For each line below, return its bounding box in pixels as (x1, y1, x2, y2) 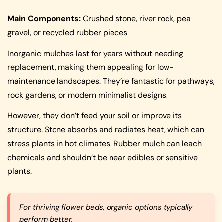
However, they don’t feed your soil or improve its (7, 111, 182, 121)
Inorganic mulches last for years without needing (7, 48, 183, 59)
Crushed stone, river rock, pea (81, 13, 191, 24)
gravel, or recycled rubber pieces (7, 27, 127, 38)
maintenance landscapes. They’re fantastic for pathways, (7, 76, 215, 87)
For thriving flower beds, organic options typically (19, 202, 192, 213)
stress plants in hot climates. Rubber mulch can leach (7, 138, 202, 149)
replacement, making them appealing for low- (7, 62, 174, 73)
